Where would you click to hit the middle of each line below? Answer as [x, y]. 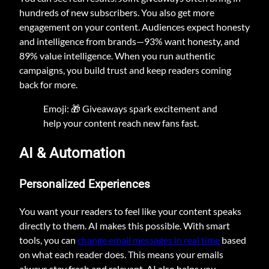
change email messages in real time [149, 240]
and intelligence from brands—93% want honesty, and [129, 41]
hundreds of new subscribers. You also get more [117, 12]
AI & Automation [72, 153]
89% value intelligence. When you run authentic [117, 55]
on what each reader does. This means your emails [121, 254]
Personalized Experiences [85, 184]
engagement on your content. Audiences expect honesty [134, 26]
